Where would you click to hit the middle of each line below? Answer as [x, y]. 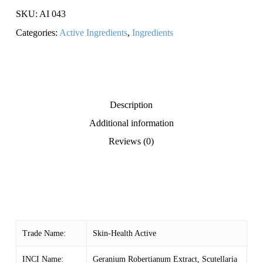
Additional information [131, 123]
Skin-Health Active [124, 234]
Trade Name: [44, 234]
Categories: [37, 33]
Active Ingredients [93, 33]
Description [131, 105]
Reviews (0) [131, 141]
